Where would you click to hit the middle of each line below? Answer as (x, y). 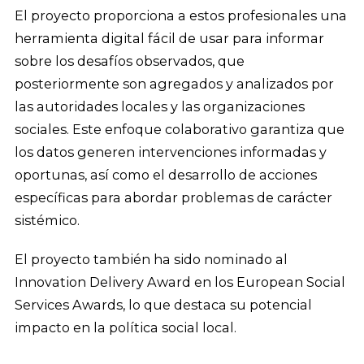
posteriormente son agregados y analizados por (174, 84)
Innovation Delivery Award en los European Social (180, 282)
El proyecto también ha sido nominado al (151, 260)
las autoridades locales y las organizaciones (160, 107)
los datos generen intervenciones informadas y (171, 152)
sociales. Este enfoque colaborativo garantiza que (180, 130)
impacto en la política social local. (126, 328)
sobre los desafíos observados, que (130, 61)
